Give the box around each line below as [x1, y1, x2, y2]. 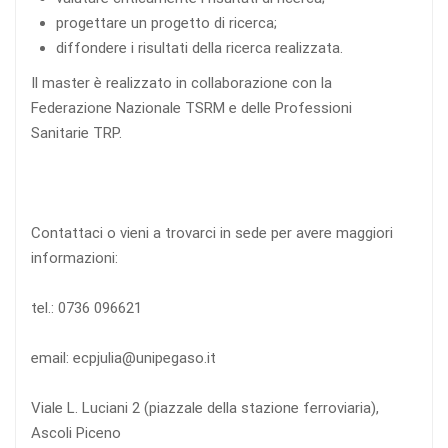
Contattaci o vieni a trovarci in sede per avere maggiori [31, 224, 393, 243]
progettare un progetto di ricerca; [56, 14, 277, 33]
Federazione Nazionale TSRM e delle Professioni [31, 99, 352, 118]
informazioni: [31, 249, 118, 268]
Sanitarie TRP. [31, 124, 122, 143]
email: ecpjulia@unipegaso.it [31, 349, 216, 368]
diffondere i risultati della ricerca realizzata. [56, 39, 343, 58]
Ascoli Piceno [31, 424, 121, 443]
